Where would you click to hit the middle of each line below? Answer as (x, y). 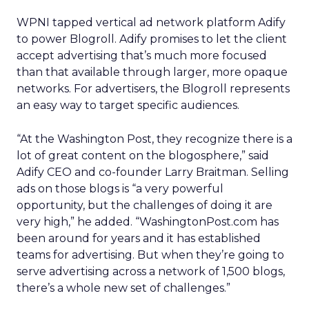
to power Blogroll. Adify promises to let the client (152, 39)
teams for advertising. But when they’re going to (150, 255)
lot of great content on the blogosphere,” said (143, 156)
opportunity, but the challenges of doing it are (144, 205)
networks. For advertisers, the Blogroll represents (153, 89)
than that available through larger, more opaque (152, 72)
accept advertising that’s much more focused (142, 56)
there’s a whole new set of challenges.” (123, 288)
